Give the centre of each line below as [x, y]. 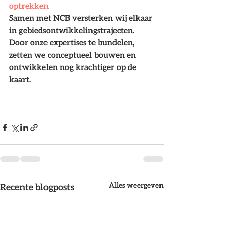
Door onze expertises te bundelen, [73, 42]
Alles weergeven [136, 185]
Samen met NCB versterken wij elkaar [82, 18]
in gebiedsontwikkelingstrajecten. [73, 30]
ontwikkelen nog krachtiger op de [74, 67]
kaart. [20, 79]
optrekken [29, 6]
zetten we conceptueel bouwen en [74, 55]
